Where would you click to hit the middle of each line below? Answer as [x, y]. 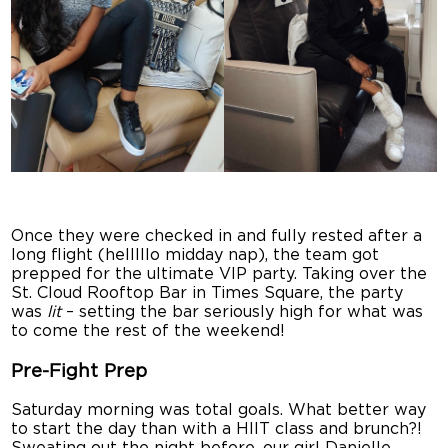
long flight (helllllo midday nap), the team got [195, 254]
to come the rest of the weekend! [148, 330]
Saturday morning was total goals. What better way [219, 410]
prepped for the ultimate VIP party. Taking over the [219, 273]
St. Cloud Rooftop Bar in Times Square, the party [207, 292]
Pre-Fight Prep [79, 371]
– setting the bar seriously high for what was [242, 311]
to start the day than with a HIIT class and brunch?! [217, 429]
